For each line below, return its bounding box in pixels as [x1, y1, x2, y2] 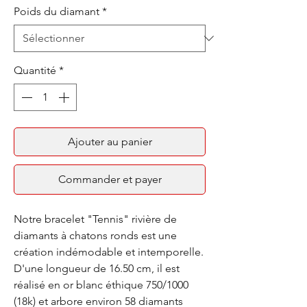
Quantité [14, 63, 56, 77]
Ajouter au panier [67, 134, 152, 148]
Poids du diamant [14, 4, 99, 18]
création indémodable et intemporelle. [14, 245, 204, 258]
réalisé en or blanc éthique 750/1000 [14, 278, 188, 291]
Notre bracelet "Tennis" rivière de [14, 212, 177, 225]
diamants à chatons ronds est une [14, 228, 177, 242]
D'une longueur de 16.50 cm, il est [14, 261, 180, 275]
